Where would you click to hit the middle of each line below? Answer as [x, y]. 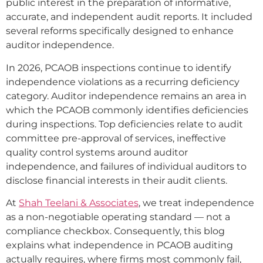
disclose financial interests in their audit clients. [117, 180]
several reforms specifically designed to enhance [120, 31]
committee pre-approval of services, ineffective [116, 138]
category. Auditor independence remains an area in [126, 96]
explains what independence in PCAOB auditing [119, 245]
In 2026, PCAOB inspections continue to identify [119, 68]
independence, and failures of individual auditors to [126, 166]
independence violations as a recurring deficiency [123, 82]
